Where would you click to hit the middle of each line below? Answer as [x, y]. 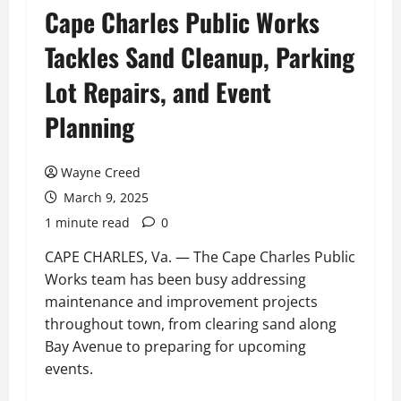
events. [69, 369]
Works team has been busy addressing [175, 279]
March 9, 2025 [104, 197]
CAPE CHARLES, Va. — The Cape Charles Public [200, 257]
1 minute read [87, 222]
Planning [90, 127]
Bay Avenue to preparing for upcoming [175, 346]
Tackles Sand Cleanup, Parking [200, 57]
